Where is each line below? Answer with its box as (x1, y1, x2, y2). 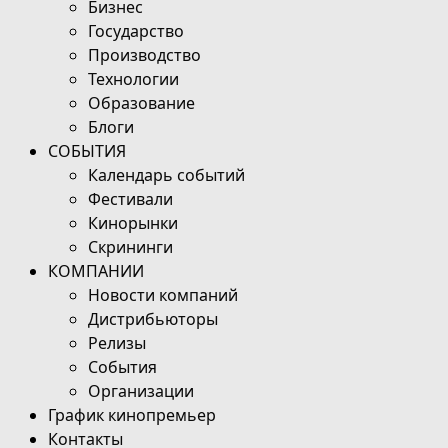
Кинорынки (88, 211, 178, 234)
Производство (88, 43, 201, 66)
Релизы (88, 331, 146, 354)
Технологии (88, 67, 179, 90)
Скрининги (88, 235, 173, 258)
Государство (88, 19, 184, 42)
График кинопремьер (48, 403, 216, 426)
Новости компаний (88, 283, 238, 306)
